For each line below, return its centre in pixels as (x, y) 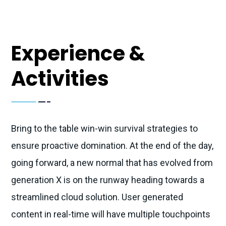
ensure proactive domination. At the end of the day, (112, 146)
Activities (60, 79)
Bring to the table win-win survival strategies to (104, 129)
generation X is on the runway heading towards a (108, 180)
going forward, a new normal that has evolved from (112, 163)
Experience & (78, 54)
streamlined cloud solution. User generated (97, 197)
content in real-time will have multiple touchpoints (111, 214)
